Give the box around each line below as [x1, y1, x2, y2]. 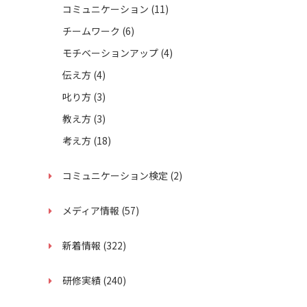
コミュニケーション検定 [62, 169, 170, 182]
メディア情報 [62, 204, 121, 217]
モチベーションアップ [62, 46, 160, 60]
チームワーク [62, 24, 122, 38]
